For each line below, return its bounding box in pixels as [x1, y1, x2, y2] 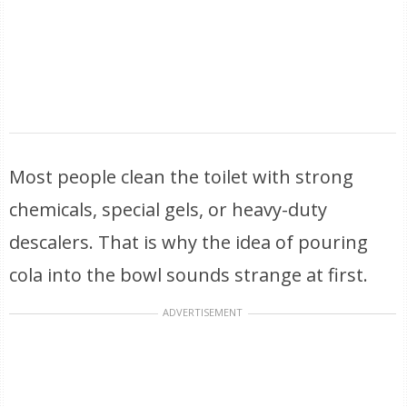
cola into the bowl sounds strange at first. [9, 263, 369, 287]
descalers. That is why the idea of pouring [9, 230, 369, 254]
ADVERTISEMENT [163, 305, 243, 319]
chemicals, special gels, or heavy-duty [9, 197, 328, 222]
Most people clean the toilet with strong [9, 164, 354, 189]
